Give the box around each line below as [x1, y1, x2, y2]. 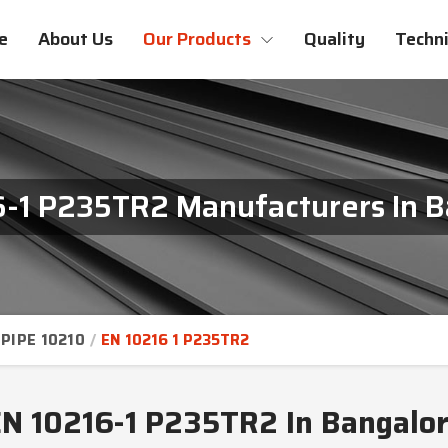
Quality [304, 25, 365, 53]
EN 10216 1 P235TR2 [101, 328, 250, 352]
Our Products [143, 25, 255, 53]
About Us [38, 25, 113, 53]
